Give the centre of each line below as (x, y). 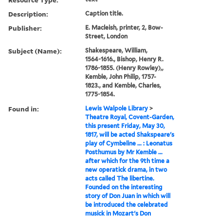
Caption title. (104, 13)
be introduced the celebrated (127, 204)
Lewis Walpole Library (117, 108)
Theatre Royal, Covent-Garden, (130, 117)
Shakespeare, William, (117, 50)
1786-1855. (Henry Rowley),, (125, 68)
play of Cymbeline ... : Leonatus (129, 143)
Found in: (24, 109)
